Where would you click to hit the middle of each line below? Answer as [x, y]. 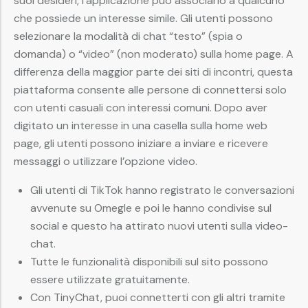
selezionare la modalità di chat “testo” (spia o [128, 36]
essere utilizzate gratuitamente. [110, 280]
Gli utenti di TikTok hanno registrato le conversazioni [162, 190]
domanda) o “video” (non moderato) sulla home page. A [154, 54]
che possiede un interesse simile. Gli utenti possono [143, 19]
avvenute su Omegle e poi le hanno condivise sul [151, 208]
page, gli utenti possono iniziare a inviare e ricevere [141, 144]
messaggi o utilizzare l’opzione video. [106, 162]
